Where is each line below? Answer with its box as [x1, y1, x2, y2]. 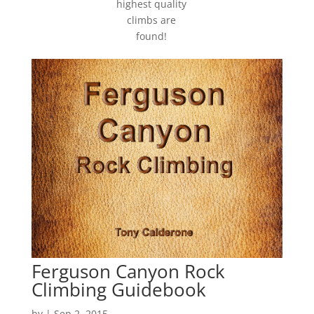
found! [136, 29, 168, 43]
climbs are [127, 13, 177, 27]
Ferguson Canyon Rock [31, 258, 225, 284]
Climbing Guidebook [31, 276, 206, 302]
